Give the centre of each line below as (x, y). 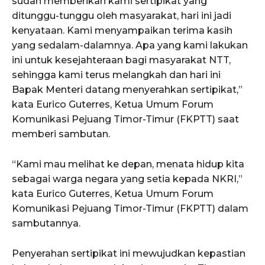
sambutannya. (46, 223)
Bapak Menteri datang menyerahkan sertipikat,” (127, 89)
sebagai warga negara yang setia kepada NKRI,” (127, 179)
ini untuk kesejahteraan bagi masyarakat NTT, (121, 60)
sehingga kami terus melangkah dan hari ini (116, 75)
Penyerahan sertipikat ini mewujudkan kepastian (129, 253)
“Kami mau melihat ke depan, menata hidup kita (128, 164)
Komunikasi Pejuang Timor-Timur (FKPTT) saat (125, 119)
